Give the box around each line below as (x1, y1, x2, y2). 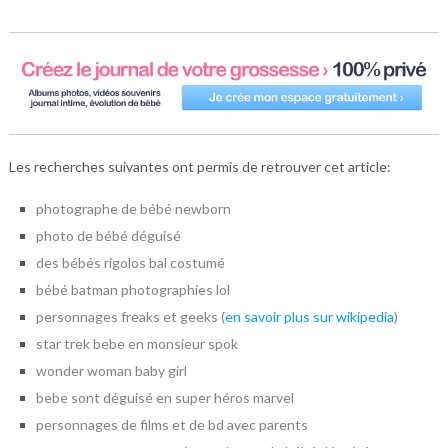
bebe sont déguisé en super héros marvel (35, 388, 294, 406)
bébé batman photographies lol (35, 280, 230, 298)
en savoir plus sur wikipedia (224, 307, 394, 325)
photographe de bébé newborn (35, 199, 231, 217)
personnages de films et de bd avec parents (35, 415, 308, 433)
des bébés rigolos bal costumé (35, 253, 225, 271)
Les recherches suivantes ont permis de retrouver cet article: (8, 157, 391, 175)
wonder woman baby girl (35, 361, 187, 379)
